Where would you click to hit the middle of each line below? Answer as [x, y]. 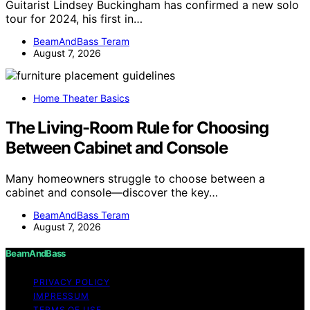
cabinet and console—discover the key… [112, 192]
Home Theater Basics [81, 98]
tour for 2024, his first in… [74, 18]
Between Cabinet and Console [117, 147]
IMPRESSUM [62, 295]
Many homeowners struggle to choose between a [135, 178]
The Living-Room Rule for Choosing [137, 127]
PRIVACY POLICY [72, 282]
